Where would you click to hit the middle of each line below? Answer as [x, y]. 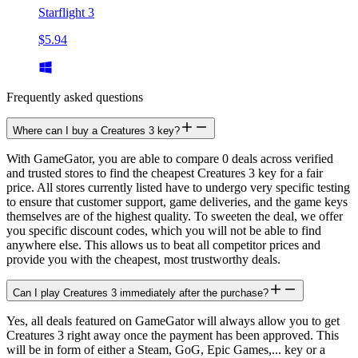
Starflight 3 [66, 13]
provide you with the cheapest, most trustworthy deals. [143, 260]
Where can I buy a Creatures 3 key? [96, 131]
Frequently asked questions [75, 97]
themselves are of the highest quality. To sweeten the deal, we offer [175, 217]
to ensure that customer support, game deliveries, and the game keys [177, 202]
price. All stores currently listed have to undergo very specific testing [178, 188]
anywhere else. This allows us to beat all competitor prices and [163, 245]
